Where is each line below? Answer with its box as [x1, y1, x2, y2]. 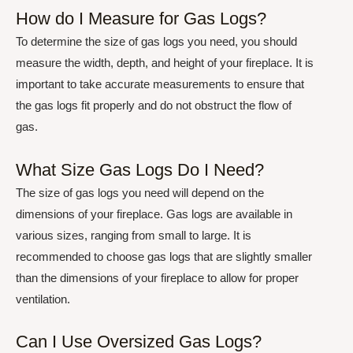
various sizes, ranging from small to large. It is [16, 228, 251, 242]
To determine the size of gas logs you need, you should [16, 35, 297, 49]
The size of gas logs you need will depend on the [16, 185, 264, 199]
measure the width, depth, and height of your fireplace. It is [16, 56, 314, 70]
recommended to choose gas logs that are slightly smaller [16, 249, 312, 263]
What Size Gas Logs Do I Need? [16, 159, 264, 180]
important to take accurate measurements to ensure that [16, 77, 304, 91]
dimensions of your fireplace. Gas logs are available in [16, 206, 292, 221]
